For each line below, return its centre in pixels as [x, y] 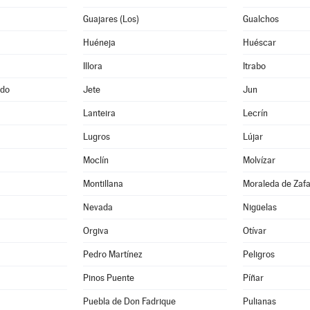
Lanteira [100, 113]
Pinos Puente [109, 278]
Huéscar [259, 43]
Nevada [98, 207]
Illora [93, 66]
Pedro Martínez [113, 254]
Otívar [255, 231]
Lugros [97, 137]
